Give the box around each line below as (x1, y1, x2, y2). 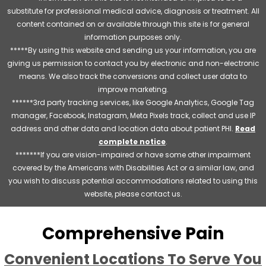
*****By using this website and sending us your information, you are (10, 45, 256, 55)
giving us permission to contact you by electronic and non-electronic (7, 58, 259, 68)
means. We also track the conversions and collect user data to (19, 71, 247, 81)
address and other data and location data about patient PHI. (11, 123, 235, 134)
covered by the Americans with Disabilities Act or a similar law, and (12, 162, 254, 173)
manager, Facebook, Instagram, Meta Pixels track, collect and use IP (11, 110, 255, 121)
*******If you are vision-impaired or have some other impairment (15, 149, 251, 160)
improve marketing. (97, 84, 169, 94)
